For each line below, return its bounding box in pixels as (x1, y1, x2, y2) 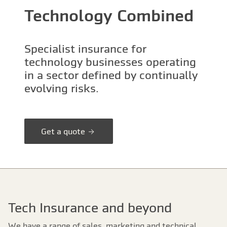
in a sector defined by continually (24, 68, 198, 82)
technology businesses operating (24, 55, 196, 68)
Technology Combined (24, 6, 194, 25)
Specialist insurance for (24, 42, 146, 55)
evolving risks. (24, 82, 99, 95)
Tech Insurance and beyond (8, 200, 172, 215)
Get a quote (41, 127, 87, 136)
